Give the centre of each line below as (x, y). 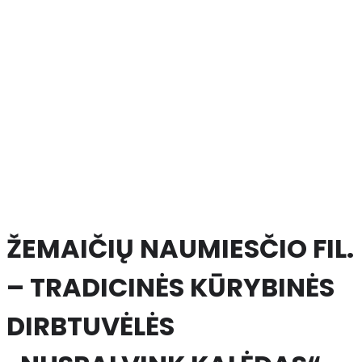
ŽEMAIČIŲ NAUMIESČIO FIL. (180, 248)
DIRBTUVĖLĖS (90, 326)
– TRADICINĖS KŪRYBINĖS (170, 287)
